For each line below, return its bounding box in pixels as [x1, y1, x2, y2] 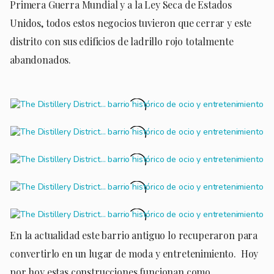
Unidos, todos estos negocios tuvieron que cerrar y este [10, 16, 252, 29]
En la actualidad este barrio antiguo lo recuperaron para [10, 228, 258, 242]
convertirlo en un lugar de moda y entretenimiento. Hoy [10, 246, 259, 260]
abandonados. [10, 53, 76, 66]
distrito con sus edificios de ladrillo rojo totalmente [10, 34, 234, 48]
